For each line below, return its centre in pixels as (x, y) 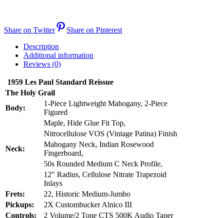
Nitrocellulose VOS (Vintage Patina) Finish (110, 134)
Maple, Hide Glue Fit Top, (85, 123)
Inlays (53, 183)
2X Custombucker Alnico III (88, 205)
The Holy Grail (30, 93)
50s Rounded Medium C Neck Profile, (103, 164)
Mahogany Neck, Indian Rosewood (99, 145)
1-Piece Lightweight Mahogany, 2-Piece (106, 104)
